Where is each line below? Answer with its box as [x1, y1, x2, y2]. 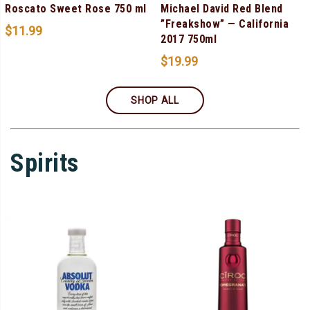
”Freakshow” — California [161, 17, 289, 30]
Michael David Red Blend [161, 1, 283, 15]
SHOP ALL [131, 94, 179, 106]
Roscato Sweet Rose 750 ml [5, 1, 147, 15]
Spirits [10, 148, 79, 178]
